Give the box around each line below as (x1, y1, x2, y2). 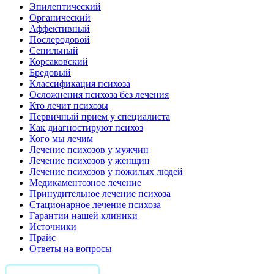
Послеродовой (29, 34, 90, 45)
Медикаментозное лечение (29, 177, 141, 188)
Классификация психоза (29, 78, 130, 89)
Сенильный (29, 45, 78, 56)
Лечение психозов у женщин (29, 155, 150, 166)
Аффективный (29, 23, 90, 34)
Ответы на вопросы (29, 243, 112, 254)
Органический (29, 12, 91, 23)
